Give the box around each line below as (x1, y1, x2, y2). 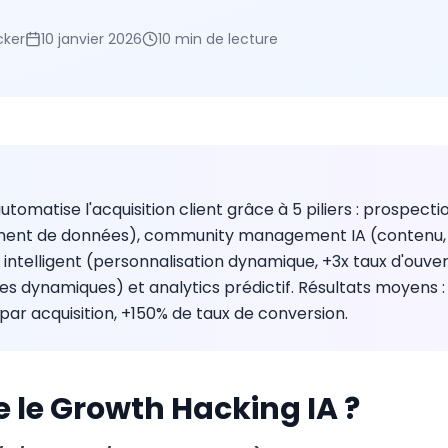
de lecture (202, 29, 278, 49)
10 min (158, 29, 202, 49)
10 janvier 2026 (41, 29, 142, 49)
